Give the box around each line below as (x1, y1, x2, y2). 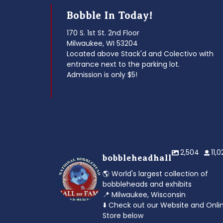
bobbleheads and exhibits (103, 179, 192, 189)
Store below (103, 211, 143, 221)
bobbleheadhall (103, 153, 172, 163)
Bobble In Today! (67, 10, 153, 21)
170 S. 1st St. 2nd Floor (67, 28, 139, 38)
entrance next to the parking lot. (67, 59, 180, 69)
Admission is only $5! (67, 70, 137, 80)
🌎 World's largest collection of (103, 169, 208, 179)
